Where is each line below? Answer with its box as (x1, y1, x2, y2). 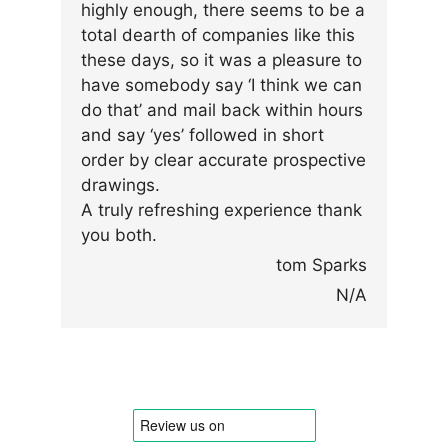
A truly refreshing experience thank (81, 200, 362, 221)
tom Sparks (276, 255, 367, 276)
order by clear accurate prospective (81, 150, 366, 171)
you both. (81, 225, 157, 246)
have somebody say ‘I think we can (81, 75, 362, 96)
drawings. (81, 175, 160, 196)
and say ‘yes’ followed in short (81, 125, 324, 146)
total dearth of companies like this (81, 25, 355, 46)
